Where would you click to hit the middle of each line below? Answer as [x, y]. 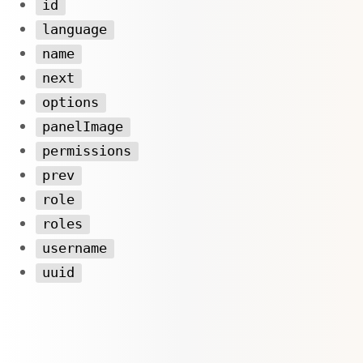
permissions [87, 151]
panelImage [83, 126]
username [75, 248]
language [75, 29]
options [71, 102]
